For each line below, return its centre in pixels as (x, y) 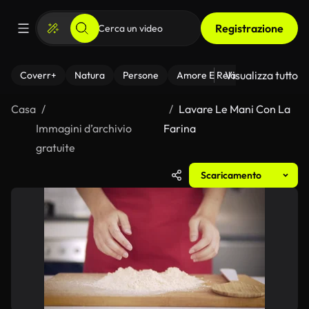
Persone (141, 75)
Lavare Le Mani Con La (234, 109)
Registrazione (249, 28)
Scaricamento (231, 175)
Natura (90, 75)
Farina (179, 128)
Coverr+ (38, 75)
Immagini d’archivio (84, 128)
